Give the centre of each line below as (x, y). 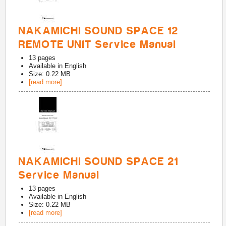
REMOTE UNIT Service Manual (98, 44)
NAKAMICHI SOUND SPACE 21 (99, 161)
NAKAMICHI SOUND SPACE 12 (99, 31)
